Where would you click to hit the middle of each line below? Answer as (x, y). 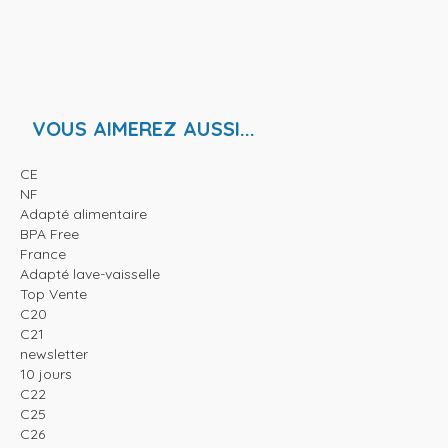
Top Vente (53, 294)
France (43, 254)
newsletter (54, 354)
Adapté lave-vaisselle (90, 274)
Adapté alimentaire (83, 214)
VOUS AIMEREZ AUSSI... (143, 129)
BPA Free (49, 234)
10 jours (46, 374)
